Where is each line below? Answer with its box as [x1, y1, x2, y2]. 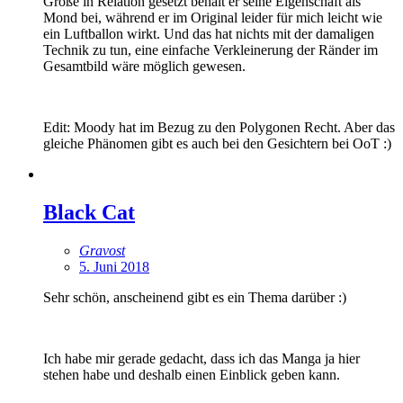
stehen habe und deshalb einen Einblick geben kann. [43, 366, 340, 382]
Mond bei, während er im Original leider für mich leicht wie [43, 9, 382, 25]
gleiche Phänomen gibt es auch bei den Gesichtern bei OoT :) [43, 135, 391, 151]
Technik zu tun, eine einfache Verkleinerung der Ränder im [43, 41, 378, 58]
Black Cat [43, 200, 135, 224]
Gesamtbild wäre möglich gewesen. [43, 58, 246, 74]
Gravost [79, 242, 125, 258]
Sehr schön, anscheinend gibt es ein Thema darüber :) [43, 289, 346, 305]
